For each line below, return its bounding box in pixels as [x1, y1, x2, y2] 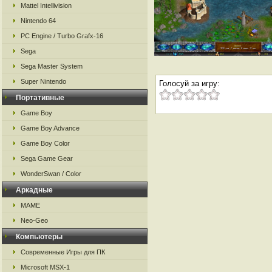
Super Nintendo [21, 78, 66, 85]
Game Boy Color [21, 140, 70, 147]
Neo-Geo [21, 217, 48, 224]
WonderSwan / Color [21, 170, 81, 177]
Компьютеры [16, 233, 63, 241]
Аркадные [16, 186, 53, 194]
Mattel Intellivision [21, 2, 72, 9]
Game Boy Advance [21, 124, 80, 132]
